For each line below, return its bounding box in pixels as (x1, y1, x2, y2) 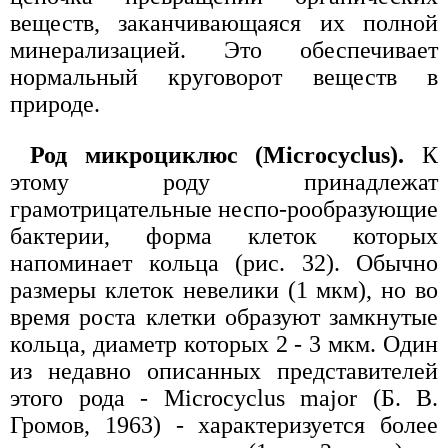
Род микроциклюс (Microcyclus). (30, 141, 422, 168)
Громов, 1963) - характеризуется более (10, 411, 438, 438)
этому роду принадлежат (10, 168, 438, 195)
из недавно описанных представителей (10, 357, 438, 384)
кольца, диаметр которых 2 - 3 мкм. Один (10, 330, 438, 357)
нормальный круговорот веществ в (10, 63, 438, 90)
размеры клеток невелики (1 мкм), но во (10, 276, 438, 303)
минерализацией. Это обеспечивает (10, 36, 438, 63)
